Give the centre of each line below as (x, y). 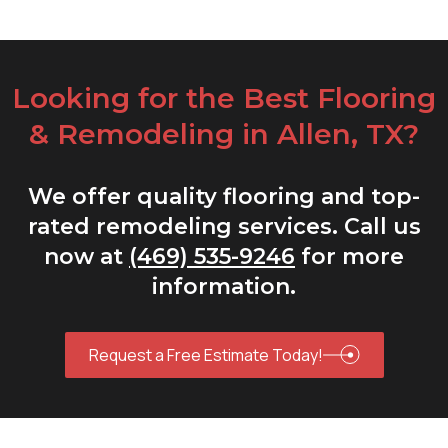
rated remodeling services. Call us (224, 226)
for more (349, 256)
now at (86, 256)
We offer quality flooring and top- (224, 196)
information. (224, 286)
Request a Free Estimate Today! (205, 354)
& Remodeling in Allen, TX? (224, 133)
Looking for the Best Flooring (224, 97)
